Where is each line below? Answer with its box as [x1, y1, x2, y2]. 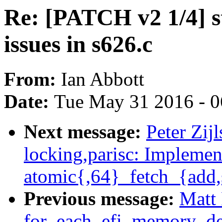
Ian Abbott [61, 68, 144, 90]
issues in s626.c [4, 31, 153, 57]
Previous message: [24, 188, 179, 210]
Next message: [24, 121, 146, 143]
